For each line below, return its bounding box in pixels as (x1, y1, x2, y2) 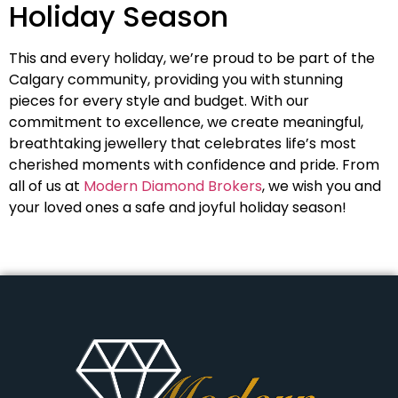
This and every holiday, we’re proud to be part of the (9, 47, 375, 68)
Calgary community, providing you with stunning (9, 68, 343, 90)
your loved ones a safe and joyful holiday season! (9, 196, 350, 218)
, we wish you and (262, 175, 381, 196)
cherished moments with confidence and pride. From (9, 154, 379, 175)
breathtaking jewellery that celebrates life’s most (9, 132, 356, 154)
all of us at (9, 175, 84, 196)
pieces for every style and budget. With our (9, 90, 309, 111)
